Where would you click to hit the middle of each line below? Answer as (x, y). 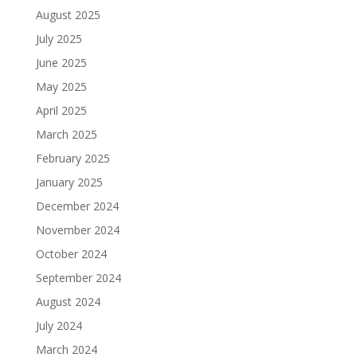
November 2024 (77, 230)
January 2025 (69, 182)
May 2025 (61, 86)
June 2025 (61, 63)
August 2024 (68, 302)
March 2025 (66, 134)
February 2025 (73, 158)
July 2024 (59, 326)
